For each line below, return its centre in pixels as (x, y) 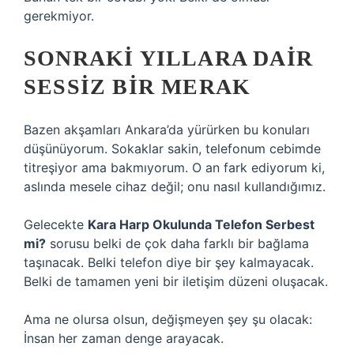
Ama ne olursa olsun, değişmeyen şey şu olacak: (168, 319)
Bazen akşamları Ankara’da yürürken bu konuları (167, 130)
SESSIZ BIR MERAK (137, 87)
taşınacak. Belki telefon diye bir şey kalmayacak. (169, 262)
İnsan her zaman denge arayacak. (124, 338)
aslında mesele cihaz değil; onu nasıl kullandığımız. (175, 186)
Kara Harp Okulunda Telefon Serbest (201, 224)
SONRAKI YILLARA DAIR (169, 58)
